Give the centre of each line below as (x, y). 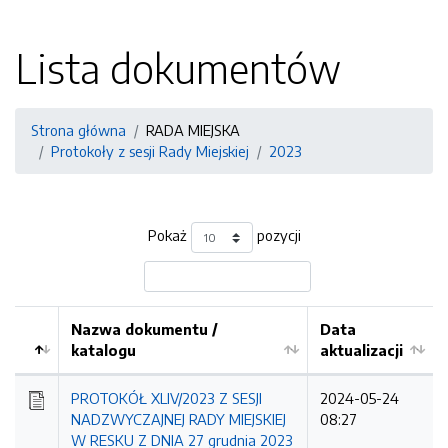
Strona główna (78, 130)
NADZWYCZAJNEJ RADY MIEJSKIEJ (178, 419)
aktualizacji (361, 350)
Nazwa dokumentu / (144, 329)
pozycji (276, 235)
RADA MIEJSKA (193, 130)
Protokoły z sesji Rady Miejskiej (150, 151)
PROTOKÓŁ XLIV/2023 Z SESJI (166, 398)
